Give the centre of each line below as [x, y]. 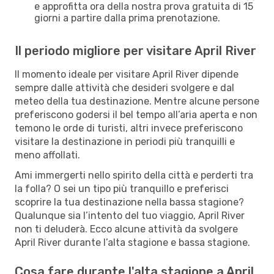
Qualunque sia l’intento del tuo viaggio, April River [130, 215]
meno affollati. [47, 155]
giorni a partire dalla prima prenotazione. [127, 18]
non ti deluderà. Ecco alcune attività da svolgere [126, 229]
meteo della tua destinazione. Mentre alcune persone [137, 101]
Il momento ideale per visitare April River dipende [127, 74]
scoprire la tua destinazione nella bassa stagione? [129, 202]
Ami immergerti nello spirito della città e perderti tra [134, 175]
